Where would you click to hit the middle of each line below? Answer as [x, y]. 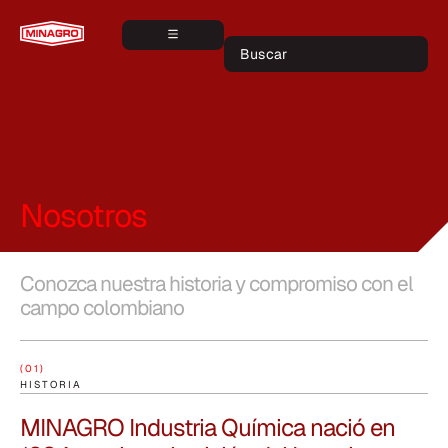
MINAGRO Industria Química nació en [207, 427]
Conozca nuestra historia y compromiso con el [216, 283]
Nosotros [83, 215]
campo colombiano [102, 307]
